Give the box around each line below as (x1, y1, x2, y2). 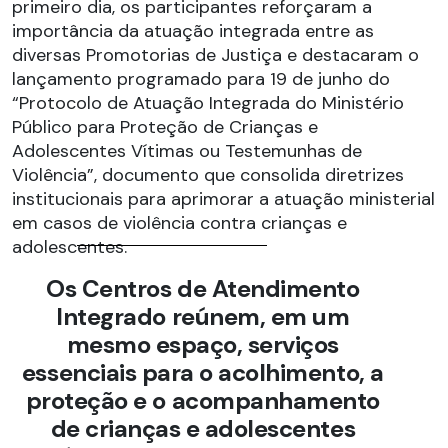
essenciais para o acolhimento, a (21, 357, 384, 389)
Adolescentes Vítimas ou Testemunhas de (12, 139, 362, 164)
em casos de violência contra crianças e (12, 211, 347, 236)
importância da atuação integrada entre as (12, 19, 374, 44)
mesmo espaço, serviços (66, 329, 340, 361)
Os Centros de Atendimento (46, 273, 360, 305)
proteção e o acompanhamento (25, 385, 380, 417)
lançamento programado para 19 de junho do (12, 67, 390, 92)
